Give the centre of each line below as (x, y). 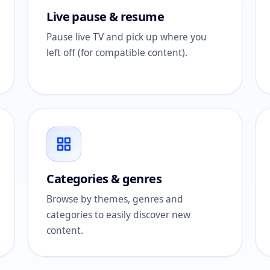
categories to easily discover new (119, 215)
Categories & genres (104, 179)
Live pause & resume (105, 17)
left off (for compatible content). (117, 52)
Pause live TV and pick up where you (127, 37)
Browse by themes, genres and (115, 199)
